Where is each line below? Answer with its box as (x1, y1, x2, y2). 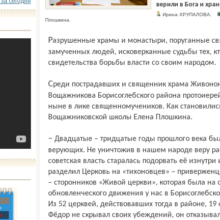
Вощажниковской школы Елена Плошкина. (48, 113, 192, 121)
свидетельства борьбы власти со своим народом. (48, 59, 216, 67)
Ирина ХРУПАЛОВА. (161, 12, 218, 17)
